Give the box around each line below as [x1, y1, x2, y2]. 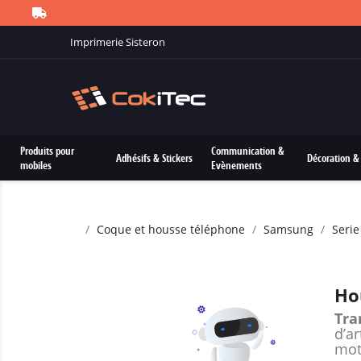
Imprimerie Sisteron [70, 34, 165, 49]
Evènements [211, 158, 263, 172]
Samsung [263, 222, 313, 237]
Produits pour [20, 143, 74, 158]
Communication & [211, 143, 285, 158]
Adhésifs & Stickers [115, 151, 193, 165]
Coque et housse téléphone [97, 222, 245, 237]
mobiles [20, 158, 52, 172]
